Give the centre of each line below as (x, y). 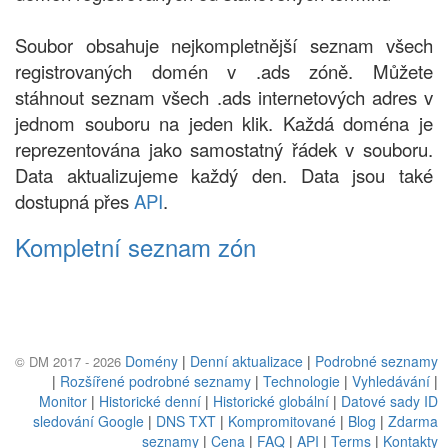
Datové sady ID (389, 401)
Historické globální (271, 401)
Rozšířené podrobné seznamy (155, 381)
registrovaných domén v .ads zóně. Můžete (224, 71)
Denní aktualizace (246, 361)
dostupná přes (74, 201)
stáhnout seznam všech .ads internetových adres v (224, 97)
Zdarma (413, 421)
